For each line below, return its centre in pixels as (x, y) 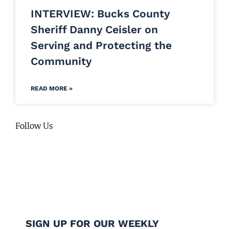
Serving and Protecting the (101, 45)
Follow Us (34, 126)
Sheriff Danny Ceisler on (94, 30)
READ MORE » (52, 89)
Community (61, 61)
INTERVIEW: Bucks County (100, 14)
